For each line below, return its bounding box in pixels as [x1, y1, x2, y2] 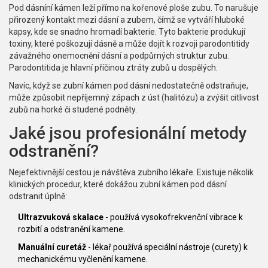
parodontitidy [199, 39, 249, 49]
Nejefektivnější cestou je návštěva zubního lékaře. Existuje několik [9, 167, 254, 178]
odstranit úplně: [9, 191, 67, 202]
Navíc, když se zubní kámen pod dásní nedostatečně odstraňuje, [9, 81, 248, 91]
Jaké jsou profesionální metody [9, 123, 247, 144]
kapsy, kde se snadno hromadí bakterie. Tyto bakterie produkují [9, 27, 245, 37]
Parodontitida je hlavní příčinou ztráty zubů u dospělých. [9, 63, 218, 73]
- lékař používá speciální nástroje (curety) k [86, 242, 248, 252]
